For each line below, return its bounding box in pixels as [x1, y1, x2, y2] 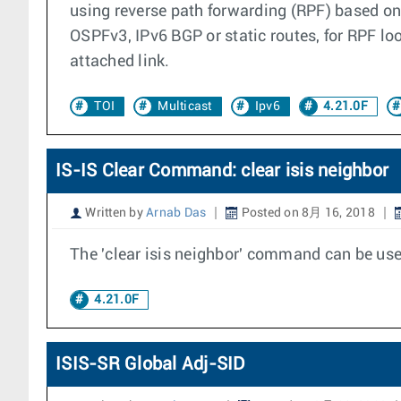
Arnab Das [146, 207, 207, 219]
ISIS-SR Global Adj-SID [55, 355, 246, 373]
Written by [82, 207, 146, 219]
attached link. [70, 54, 170, 70]
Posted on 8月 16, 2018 [238, 207, 375, 219]
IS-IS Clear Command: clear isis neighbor [55, 162, 388, 180]
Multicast [158, 100, 212, 113]
